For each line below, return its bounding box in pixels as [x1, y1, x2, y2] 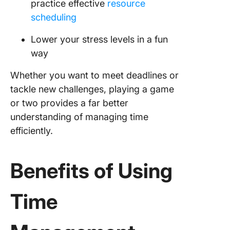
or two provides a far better [10, 98, 128, 108]
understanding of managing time [10, 111, 148, 122]
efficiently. [10, 125, 55, 136]
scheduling [31, 12, 79, 23]
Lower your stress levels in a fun [31, 34, 168, 45]
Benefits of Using [10, 158, 172, 183]
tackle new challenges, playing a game [10, 84, 174, 94]
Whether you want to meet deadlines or [10, 70, 179, 81]
